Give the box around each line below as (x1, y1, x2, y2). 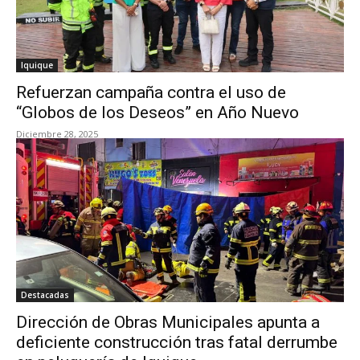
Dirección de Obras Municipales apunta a (16, 313, 320, 332)
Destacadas (21, 289, 69, 301)
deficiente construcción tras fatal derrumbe (16, 333, 337, 352)
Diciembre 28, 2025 (16, 128, 98, 140)
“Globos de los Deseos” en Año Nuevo (16, 103, 299, 122)
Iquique (21, 59, 53, 71)
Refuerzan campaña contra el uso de (16, 83, 286, 102)
